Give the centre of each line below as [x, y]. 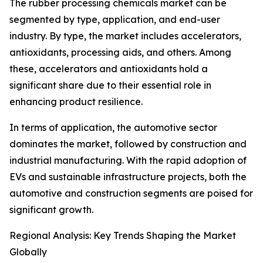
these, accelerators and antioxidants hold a [109, 69]
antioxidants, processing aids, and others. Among [120, 53]
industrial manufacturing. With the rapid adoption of [128, 161]
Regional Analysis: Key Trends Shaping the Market [123, 236]
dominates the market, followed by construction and [128, 144]
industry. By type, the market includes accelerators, [125, 36]
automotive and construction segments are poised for [131, 193]
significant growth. [51, 210]
